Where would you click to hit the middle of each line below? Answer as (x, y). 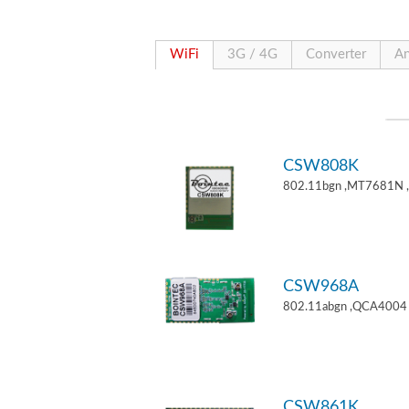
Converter (336, 54)
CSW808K (321, 166)
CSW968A (321, 286)
